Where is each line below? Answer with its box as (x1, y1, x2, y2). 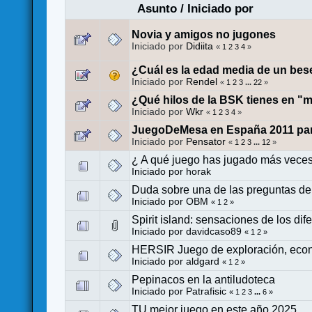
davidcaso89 (186, 226, 242, 237)
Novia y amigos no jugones (132, 28, 276, 40)
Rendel (186, 76, 218, 87)
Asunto (136, 1, 177, 15)
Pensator (186, 136, 226, 147)
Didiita (186, 40, 214, 52)
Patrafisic (186, 286, 227, 297)
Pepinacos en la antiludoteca (132, 273, 276, 286)
